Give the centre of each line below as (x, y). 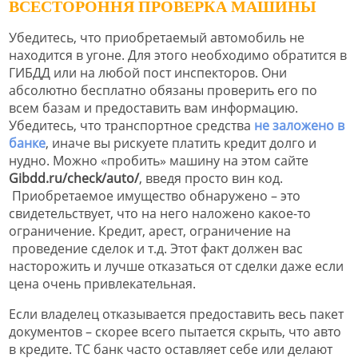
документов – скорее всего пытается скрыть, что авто (175, 332)
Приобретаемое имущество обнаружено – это (155, 196)
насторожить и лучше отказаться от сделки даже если (176, 267)
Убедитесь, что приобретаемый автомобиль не (157, 38)
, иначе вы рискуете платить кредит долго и (181, 143)
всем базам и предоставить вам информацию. (153, 108)
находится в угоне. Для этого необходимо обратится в (178, 56)
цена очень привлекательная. (102, 284)
